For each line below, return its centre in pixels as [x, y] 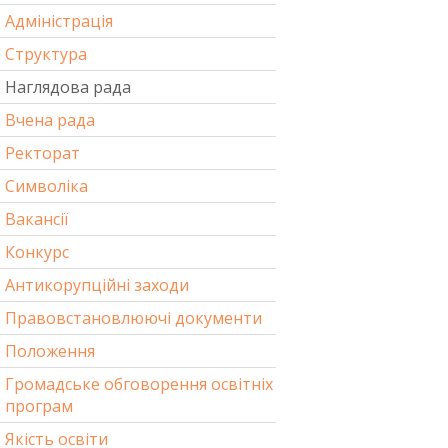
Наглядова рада [68, 87]
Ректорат [42, 153]
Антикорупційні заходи [97, 285]
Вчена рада [50, 120]
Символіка [46, 186]
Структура [46, 54]
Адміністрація [59, 21]
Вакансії [36, 219]
